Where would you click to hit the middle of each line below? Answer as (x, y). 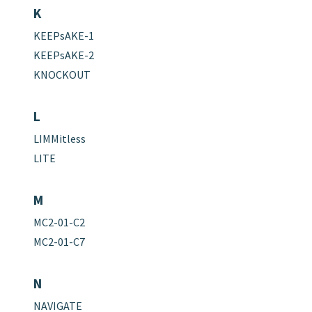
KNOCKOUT (62, 74)
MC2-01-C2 (59, 222)
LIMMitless (59, 138)
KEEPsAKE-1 (63, 35)
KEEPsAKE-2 (63, 55)
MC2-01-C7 (59, 241)
